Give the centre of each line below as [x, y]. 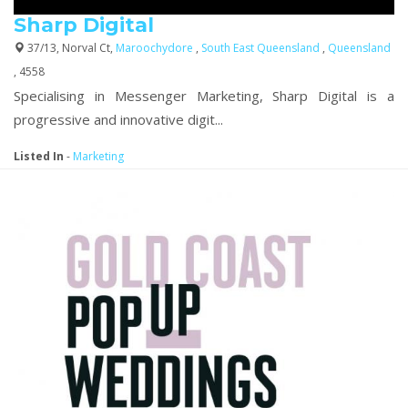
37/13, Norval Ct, [70, 48]
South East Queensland [262, 48]
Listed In [39, 156]
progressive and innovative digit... [118, 119]
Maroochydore [156, 48]
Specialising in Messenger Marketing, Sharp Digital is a [204, 96]
